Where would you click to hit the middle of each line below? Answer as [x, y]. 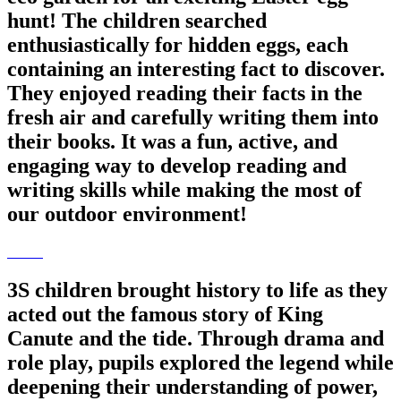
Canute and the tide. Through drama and [196, 339]
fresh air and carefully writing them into [193, 118]
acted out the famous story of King [165, 315]
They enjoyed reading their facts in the [185, 94]
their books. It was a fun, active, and [172, 142]
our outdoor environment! [127, 214]
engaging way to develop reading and [177, 166]
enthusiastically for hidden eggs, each [178, 45]
